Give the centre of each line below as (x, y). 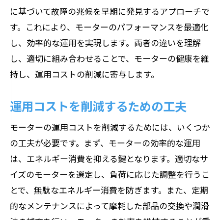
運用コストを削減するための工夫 (98, 106)
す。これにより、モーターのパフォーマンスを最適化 (109, 27)
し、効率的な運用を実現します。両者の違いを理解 (105, 42)
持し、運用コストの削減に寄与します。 (84, 74)
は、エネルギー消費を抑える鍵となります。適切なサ (109, 158)
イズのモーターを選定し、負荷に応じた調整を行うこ (110, 174)
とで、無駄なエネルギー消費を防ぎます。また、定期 (109, 190)
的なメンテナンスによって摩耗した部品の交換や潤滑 (110, 206)
